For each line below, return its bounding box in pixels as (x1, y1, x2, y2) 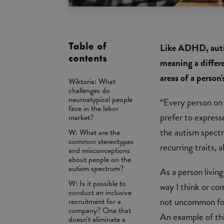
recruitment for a (68, 195, 121, 207)
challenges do (68, 84, 110, 96)
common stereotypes (68, 135, 133, 147)
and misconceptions (68, 144, 130, 156)
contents (68, 52, 107, 64)
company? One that (68, 204, 131, 216)
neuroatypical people (68, 93, 132, 105)
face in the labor (68, 102, 118, 114)
